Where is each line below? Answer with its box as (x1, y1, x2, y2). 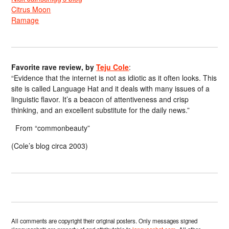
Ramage (11, 14, 39, 25)
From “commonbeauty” (11, 122, 90, 133)
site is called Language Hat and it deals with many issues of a (11, 83, 210, 94)
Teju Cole (96, 61, 129, 72)
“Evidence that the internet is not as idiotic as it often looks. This (11, 72, 217, 83)
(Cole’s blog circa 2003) (11, 140, 88, 151)
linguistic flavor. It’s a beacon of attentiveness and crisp (11, 94, 189, 104)
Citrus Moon (11, 4, 51, 14)
